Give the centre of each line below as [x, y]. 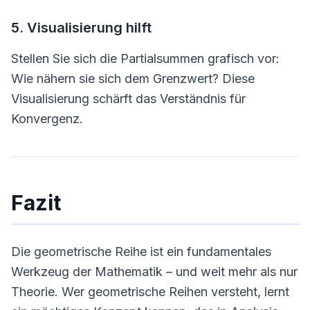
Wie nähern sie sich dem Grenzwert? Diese [133, 79]
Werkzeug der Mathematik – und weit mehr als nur [154, 272]
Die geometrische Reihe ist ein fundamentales [141, 252]
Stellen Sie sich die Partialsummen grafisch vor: [145, 58]
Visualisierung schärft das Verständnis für [128, 99]
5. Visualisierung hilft [81, 28]
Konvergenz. [47, 119]
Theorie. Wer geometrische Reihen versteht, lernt [150, 292]
